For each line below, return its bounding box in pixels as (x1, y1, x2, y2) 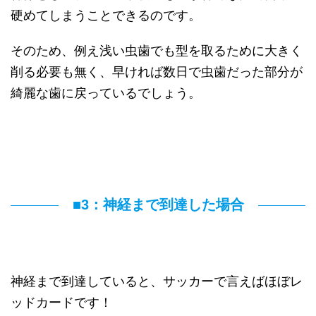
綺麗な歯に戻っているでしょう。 (11, 85, 201, 101)
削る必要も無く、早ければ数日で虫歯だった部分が (11, 64, 303, 80)
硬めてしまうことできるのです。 (11, 8, 201, 23)
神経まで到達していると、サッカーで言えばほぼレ (11, 274, 303, 289)
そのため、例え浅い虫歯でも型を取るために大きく (11, 43, 303, 59)
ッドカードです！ (11, 295, 112, 310)
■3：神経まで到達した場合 (72, 197, 244, 213)
